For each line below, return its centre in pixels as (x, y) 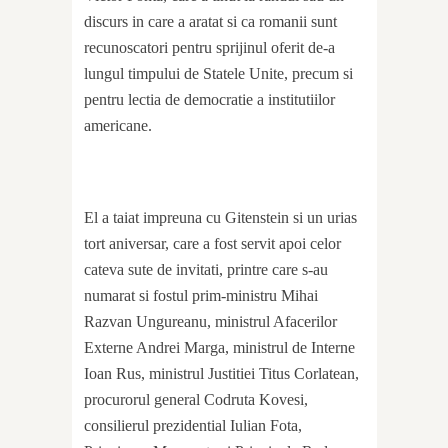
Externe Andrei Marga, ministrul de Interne (219, 347)
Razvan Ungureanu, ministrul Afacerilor (210, 321)
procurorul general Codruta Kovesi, (196, 399)
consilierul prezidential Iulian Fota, (193, 425)
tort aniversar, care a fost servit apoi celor (212, 243)
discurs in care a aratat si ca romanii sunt (210, 21)
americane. (118, 125)
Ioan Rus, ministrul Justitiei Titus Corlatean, (221, 373)
